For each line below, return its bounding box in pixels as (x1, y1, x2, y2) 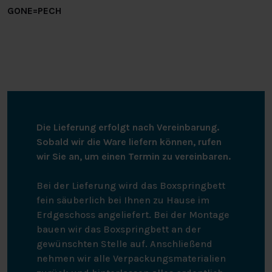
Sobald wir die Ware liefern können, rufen (36, 135, 222, 148)
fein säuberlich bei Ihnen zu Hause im (36, 194, 209, 206)
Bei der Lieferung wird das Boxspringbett (36, 179, 225, 191)
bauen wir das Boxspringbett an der (36, 223, 201, 235)
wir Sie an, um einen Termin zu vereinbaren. (36, 150, 231, 162)
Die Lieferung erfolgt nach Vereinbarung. (36, 121, 219, 133)
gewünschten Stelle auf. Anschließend (36, 237, 212, 250)
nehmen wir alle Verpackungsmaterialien (36, 252, 226, 264)
